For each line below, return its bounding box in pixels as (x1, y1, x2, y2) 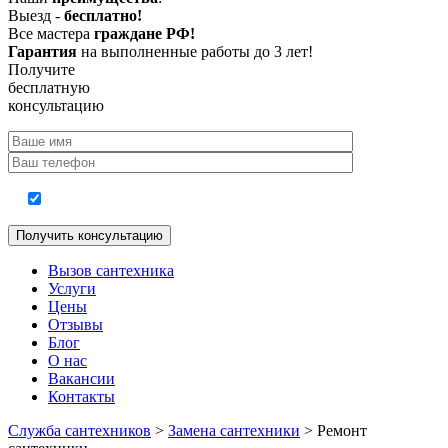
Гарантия (8, 43, 77, 60)
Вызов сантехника (48, 262, 174, 279)
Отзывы (48, 316, 103, 333)
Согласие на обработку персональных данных (48, 191, 363, 208)
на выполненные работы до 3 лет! (77, 43, 313, 60)
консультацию (8, 97, 104, 114)
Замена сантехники (168, 422, 300, 439)
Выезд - (8, 7, 64, 24)
